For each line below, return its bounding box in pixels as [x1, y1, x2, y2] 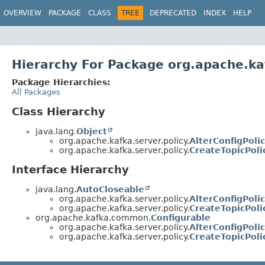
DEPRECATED [150, 9, 196, 17]
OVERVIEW [4, 9, 41, 17]
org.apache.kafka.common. [35, 213, 151, 223]
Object [76, 126, 107, 136]
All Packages [12, 87, 60, 96]
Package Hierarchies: [12, 77, 111, 87]
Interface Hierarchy [12, 163, 129, 176]
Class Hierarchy [12, 105, 105, 118]
